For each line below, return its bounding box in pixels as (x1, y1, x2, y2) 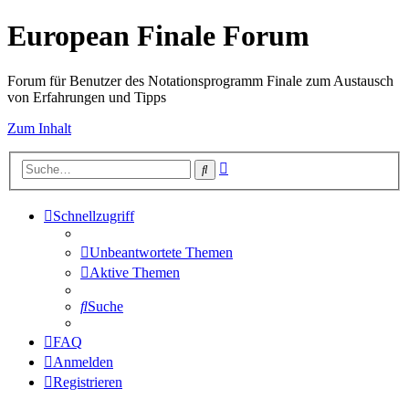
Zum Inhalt (7, 120, 71, 136)
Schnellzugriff (53, 208, 134, 225)
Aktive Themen (89, 265, 180, 281)
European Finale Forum (7, 19, 309, 53)
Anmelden (53, 354, 113, 371)
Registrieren (53, 374, 122, 391)
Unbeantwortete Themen (89, 245, 233, 261)
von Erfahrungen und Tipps (7, 89, 166, 105)
